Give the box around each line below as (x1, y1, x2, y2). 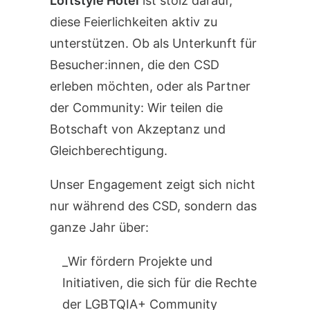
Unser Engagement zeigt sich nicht (50, 177, 255, 192)
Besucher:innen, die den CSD (50, 57, 219, 72)
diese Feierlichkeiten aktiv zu (50, 15, 217, 29)
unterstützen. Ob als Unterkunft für (50, 36, 257, 51)
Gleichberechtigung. (50, 143, 167, 158)
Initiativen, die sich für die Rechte (62, 275, 257, 290)
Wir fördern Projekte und (68, 254, 212, 268)
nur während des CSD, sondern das (50, 199, 257, 213)
